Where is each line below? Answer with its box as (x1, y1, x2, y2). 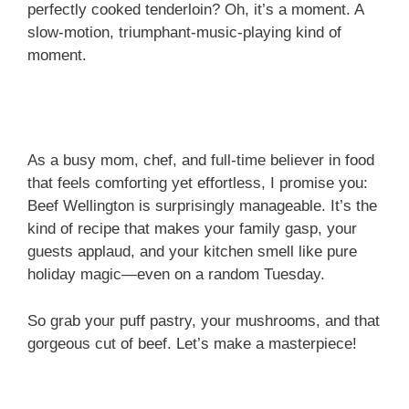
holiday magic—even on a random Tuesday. (27, 266, 325, 284)
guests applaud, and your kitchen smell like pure (27, 243, 357, 261)
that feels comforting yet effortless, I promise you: (27, 174, 368, 193)
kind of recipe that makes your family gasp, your (27, 220, 357, 238)
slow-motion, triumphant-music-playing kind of (27, 23, 341, 41)
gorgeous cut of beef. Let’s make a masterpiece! (27, 334, 357, 352)
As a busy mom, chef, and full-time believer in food (27, 152, 374, 170)
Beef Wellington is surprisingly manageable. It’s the (27, 197, 377, 215)
